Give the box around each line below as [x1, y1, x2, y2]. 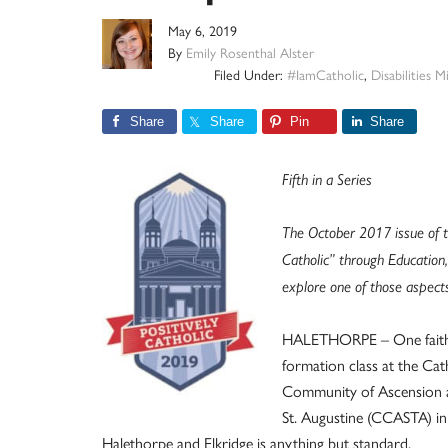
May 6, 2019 [168, 20, 237, 41]
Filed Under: [214, 64, 287, 85]
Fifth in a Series [282, 170, 372, 190]
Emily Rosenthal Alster [186, 42, 314, 63]
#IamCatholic [287, 64, 364, 85]
